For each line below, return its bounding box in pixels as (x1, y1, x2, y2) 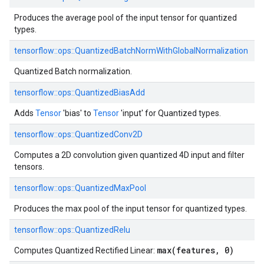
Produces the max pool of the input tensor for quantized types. (14, 204, 247, 213)
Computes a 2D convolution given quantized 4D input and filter (14, 150, 245, 160)
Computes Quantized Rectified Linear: (14, 246, 157, 255)
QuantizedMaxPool (75, 183, 146, 193)
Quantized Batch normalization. (14, 67, 132, 76)
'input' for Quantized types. (119, 108, 221, 118)
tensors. (14, 162, 44, 171)
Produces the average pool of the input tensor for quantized (14, 13, 237, 22)
